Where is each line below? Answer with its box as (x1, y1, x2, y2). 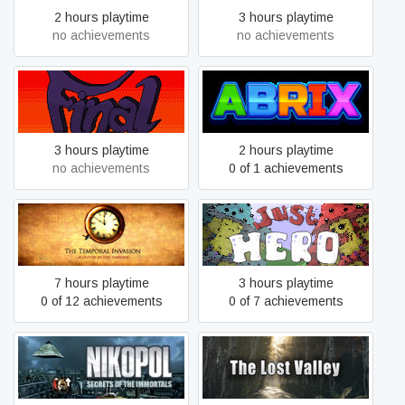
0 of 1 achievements (228, 161, 344, 175)
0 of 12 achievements (40, 294, 163, 308)
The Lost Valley (241, 360, 330, 374)
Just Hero (258, 227, 314, 241)
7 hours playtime (53, 276, 149, 290)
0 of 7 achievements (228, 294, 344, 308)
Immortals (73, 369, 129, 383)
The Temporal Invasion (34, 227, 168, 241)
